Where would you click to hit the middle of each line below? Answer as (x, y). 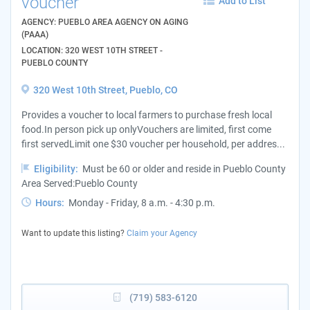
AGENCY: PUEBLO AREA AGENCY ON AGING (105, 22)
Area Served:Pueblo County (80, 183)
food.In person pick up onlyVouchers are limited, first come (146, 129)
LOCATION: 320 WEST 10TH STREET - (92, 50)
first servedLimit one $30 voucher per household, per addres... (153, 144)
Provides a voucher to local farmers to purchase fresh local (147, 115)
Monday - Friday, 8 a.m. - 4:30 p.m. (142, 202)
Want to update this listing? (74, 233)
